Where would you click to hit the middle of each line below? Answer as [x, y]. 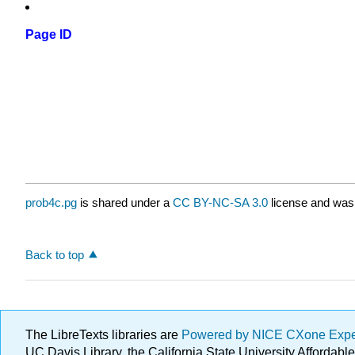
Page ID [49, 35]
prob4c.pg [51, 203]
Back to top [55, 254]
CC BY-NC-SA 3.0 [220, 203]
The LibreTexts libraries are [103, 335]
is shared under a [125, 203]
